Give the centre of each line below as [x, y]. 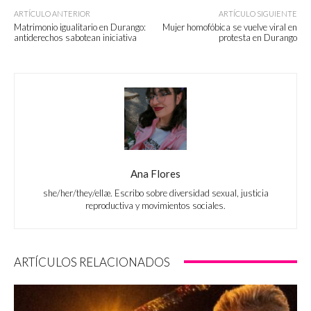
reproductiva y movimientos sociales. [155, 205]
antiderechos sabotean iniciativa [75, 37]
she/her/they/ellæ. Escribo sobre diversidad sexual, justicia [155, 193]
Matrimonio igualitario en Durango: [80, 27]
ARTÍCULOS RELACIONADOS [92, 262]
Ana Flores [155, 173]
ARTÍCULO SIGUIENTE [258, 13]
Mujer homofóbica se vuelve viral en [229, 27]
